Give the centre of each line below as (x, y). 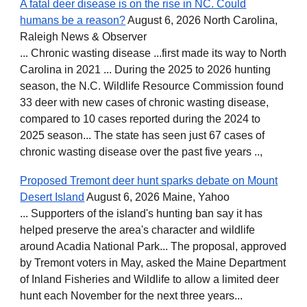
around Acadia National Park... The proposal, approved (153, 246)
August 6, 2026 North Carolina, (202, 20)
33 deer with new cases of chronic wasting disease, (145, 102)
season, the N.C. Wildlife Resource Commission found (152, 86)
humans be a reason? (73, 20)
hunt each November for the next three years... (132, 296)
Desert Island (52, 197)
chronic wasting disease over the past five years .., (142, 152)
